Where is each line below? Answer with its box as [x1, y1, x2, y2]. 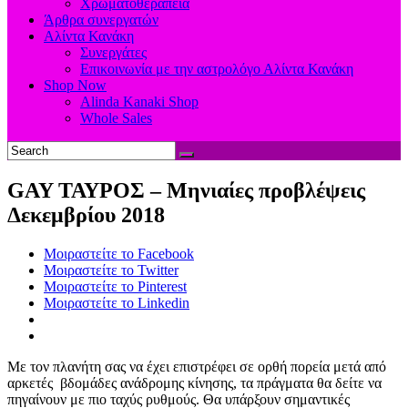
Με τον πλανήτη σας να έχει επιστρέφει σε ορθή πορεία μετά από [7, 358, 386, 374]
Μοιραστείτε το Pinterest [44, 278, 187, 294]
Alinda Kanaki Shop [80, 93, 199, 109]
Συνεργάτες [80, 44, 147, 60]
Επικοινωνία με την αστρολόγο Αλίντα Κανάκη [80, 60, 353, 76]
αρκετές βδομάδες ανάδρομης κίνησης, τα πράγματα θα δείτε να [7, 374, 382, 391]
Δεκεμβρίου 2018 [7, 202, 165, 227]
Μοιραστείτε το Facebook [44, 245, 194, 261]
